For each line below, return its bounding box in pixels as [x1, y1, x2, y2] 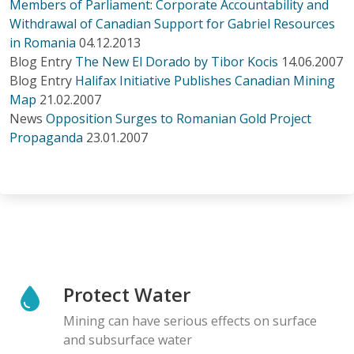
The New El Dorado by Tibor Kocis [75, 52, 278, 70]
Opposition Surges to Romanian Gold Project [46, 109, 311, 127]
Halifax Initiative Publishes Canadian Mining [75, 71, 335, 89]
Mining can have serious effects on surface [63, 311, 317, 330]
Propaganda [9, 128, 83, 146]
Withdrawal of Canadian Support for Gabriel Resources [9, 14, 335, 32]
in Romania [9, 33, 76, 51]
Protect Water [63, 281, 190, 307]
